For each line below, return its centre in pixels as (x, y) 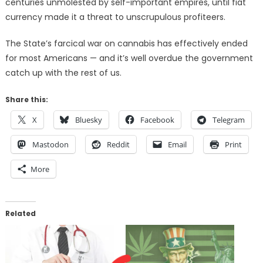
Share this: (26, 100)
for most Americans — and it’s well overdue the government (129, 58)
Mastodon (50, 145)
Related (20, 214)
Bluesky (88, 120)
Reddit (118, 145)
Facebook (157, 120)
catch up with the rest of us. (63, 73)
